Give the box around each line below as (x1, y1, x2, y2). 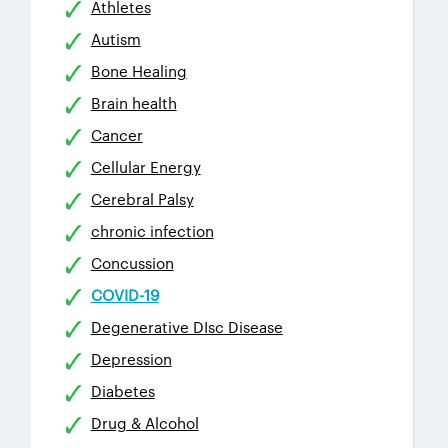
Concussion (90, 252, 174, 273)
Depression (90, 348, 172, 369)
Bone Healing (90, 60, 187, 81)
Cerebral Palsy (90, 188, 194, 209)
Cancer (90, 124, 143, 145)
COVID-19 (90, 284, 159, 305)
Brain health (90, 92, 177, 113)
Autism (90, 28, 141, 49)
